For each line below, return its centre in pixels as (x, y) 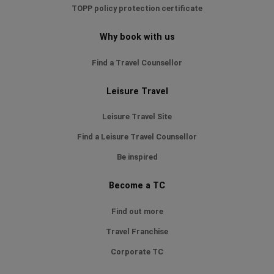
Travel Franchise (137, 231)
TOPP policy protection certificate (137, 9)
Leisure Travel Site (137, 117)
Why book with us (137, 37)
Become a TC (137, 186)
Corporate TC (137, 251)
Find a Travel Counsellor (137, 62)
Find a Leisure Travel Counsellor (137, 137)
